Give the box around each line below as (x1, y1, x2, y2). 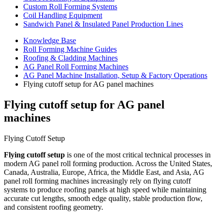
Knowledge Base (23, 36, 76, 45)
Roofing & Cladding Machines (23, 54, 118, 62)
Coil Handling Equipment (23, 11, 102, 19)
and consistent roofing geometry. (4, 202, 103, 211)
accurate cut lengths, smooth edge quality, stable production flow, (4, 194, 202, 202)
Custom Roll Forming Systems (23, 2, 117, 11)
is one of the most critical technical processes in (65, 150, 211, 159)
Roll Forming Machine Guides (23, 45, 117, 53)
